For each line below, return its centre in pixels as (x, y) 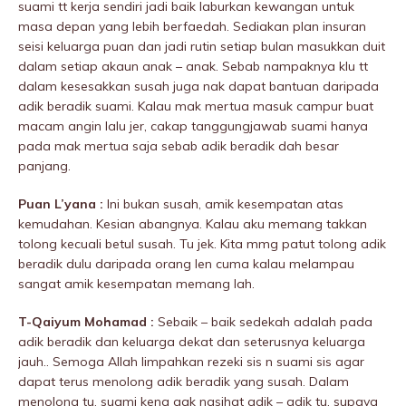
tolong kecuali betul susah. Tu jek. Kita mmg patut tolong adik (202, 244)
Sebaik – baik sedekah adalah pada (263, 322)
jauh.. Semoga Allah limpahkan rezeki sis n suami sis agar (191, 362)
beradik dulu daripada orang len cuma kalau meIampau (186, 264)
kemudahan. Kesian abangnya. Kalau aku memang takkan (193, 224)
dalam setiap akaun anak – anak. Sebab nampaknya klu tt (193, 67)
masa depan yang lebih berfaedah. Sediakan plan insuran (192, 27)
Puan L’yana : (61, 204)
